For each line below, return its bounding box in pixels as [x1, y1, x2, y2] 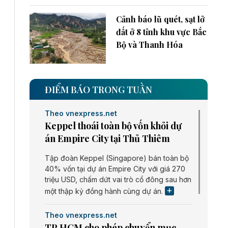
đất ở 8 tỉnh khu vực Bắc [116, 26, 207, 38]
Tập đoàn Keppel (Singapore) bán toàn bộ [45, 153, 189, 162]
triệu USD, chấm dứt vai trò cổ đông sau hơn [45, 175, 191, 184]
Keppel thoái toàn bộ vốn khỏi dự [45, 119, 182, 132]
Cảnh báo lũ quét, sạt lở [116, 14, 205, 25]
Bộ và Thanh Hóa [116, 39, 183, 50]
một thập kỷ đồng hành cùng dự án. [45, 186, 165, 195]
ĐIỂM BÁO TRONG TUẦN [45, 83, 152, 96]
